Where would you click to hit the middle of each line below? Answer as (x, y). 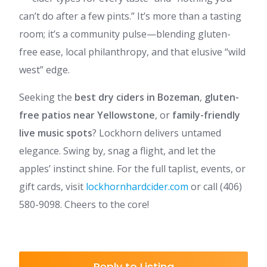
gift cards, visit (52, 187)
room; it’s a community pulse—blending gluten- (125, 34)
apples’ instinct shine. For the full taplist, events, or (132, 169)
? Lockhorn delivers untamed (157, 133)
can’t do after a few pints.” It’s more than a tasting (130, 16)
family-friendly (206, 115)
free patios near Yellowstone (87, 115)
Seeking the (47, 97)
